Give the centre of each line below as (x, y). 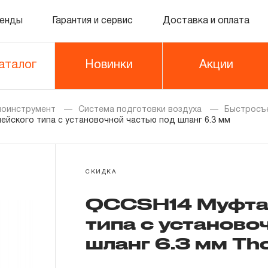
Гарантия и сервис (93, 21)
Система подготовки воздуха (140, 110)
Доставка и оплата (206, 21)
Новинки (109, 65)
